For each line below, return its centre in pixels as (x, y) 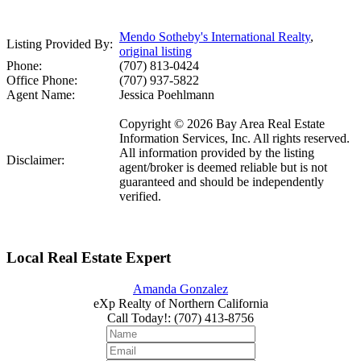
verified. (140, 197)
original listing (156, 52)
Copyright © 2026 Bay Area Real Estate (222, 124)
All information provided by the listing (217, 153)
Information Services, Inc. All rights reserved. (234, 139)
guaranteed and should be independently (222, 182)
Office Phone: (42, 81)
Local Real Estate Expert (89, 258)
